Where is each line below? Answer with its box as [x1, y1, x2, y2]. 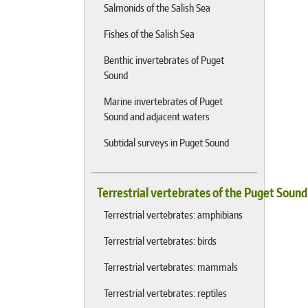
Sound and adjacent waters [104, 109, 210, 123]
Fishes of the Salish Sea [104, 27, 195, 41]
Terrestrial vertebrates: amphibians [104, 208, 243, 221]
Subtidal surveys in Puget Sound [104, 135, 229, 149]
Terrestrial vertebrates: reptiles [104, 286, 227, 300]
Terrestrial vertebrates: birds [104, 234, 217, 247]
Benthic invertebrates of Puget [104, 53, 224, 67]
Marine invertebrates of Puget [104, 94, 223, 108]
